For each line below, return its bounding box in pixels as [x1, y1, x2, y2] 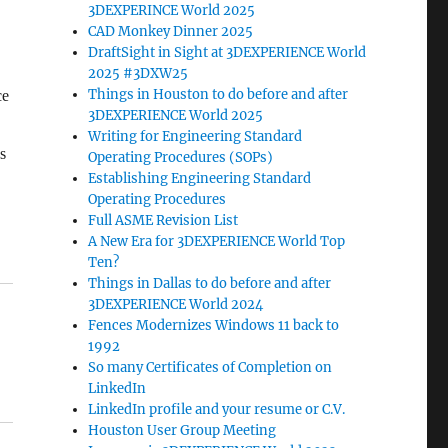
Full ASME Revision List [88, 211, 239, 229]
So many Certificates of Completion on [88, 358, 333, 376]
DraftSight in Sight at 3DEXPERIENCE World [88, 43, 367, 61]
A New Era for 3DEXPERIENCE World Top [88, 232, 346, 250]
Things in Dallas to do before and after [88, 274, 332, 292]
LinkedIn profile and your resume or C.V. [88, 400, 346, 418]
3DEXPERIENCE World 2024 [88, 295, 264, 313]
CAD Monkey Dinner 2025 [88, 22, 254, 40]
